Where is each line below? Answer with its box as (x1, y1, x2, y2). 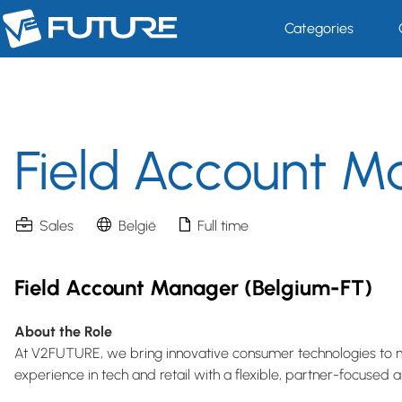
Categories (284, 20, 354, 37)
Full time (197, 217, 249, 234)
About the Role (14, 323, 112, 340)
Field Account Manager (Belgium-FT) (14, 275, 372, 301)
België (118, 217, 157, 234)
